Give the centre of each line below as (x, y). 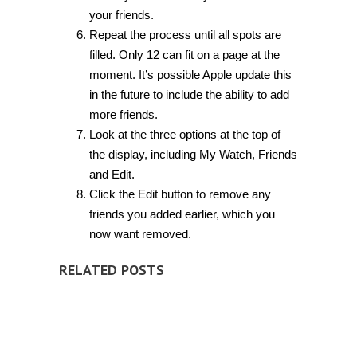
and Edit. (112, 174)
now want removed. (140, 233)
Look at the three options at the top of (184, 134)
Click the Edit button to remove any (180, 194)
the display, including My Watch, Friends (193, 154)
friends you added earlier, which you (182, 214)
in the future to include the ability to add (189, 94)
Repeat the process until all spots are (185, 34)
